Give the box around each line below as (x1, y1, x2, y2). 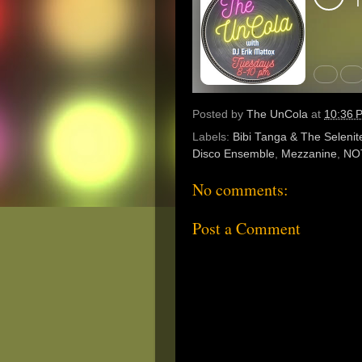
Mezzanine (281, 148, 337, 161)
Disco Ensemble (192, 148, 275, 161)
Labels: (192, 131, 233, 144)
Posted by (192, 108, 246, 121)
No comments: (192, 179, 288, 201)
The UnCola (246, 108, 308, 121)
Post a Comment (192, 217, 301, 239)
